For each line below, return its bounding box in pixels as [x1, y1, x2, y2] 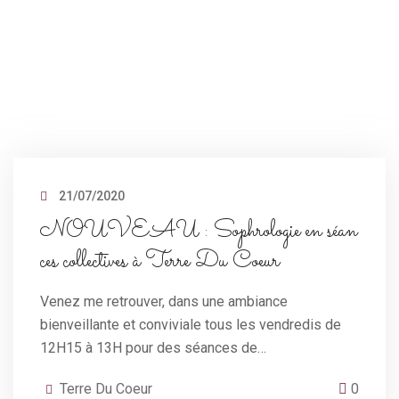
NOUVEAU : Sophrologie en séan [40, 214, 357, 248]
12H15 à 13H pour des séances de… [40, 338, 266, 356]
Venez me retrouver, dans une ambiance [40, 292, 288, 310]
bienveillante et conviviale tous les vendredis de [40, 315, 341, 333]
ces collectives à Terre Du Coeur [40, 244, 280, 279]
